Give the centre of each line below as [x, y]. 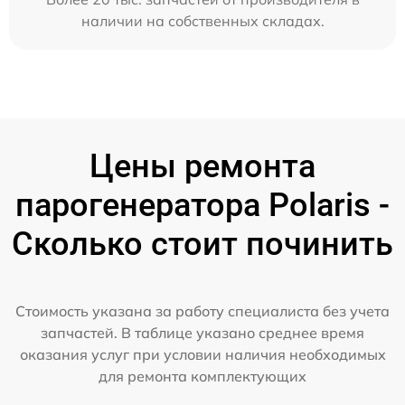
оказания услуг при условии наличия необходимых [202, 354]
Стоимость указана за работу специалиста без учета [202, 311]
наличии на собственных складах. [202, 21]
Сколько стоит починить [202, 244]
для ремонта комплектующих [202, 376]
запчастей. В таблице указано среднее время [202, 333]
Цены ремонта [202, 166]
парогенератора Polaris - [202, 205]
